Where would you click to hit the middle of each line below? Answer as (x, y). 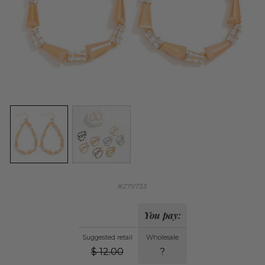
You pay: (162, 215)
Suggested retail (107, 237)
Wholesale (162, 237)
